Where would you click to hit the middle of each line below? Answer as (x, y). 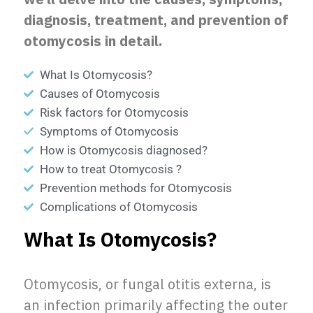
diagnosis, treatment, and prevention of (156, 20)
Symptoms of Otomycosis (109, 131)
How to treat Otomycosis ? (110, 169)
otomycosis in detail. (93, 41)
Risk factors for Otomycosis (114, 112)
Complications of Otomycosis (118, 206)
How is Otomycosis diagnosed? (123, 150)
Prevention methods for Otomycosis (136, 188)
